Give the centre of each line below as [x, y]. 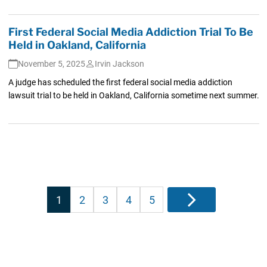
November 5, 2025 [51, 63]
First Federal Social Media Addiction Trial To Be [131, 32]
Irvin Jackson [119, 63]
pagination [82, 207]
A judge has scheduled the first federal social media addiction [120, 82]
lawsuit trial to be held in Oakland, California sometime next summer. [133, 95]
